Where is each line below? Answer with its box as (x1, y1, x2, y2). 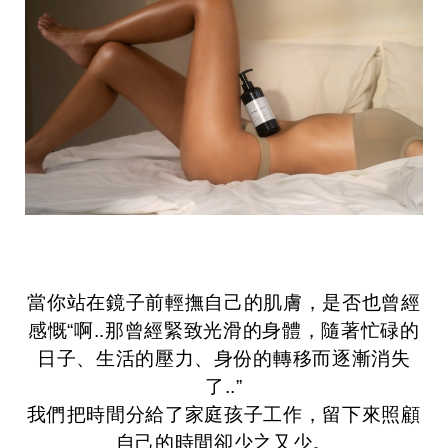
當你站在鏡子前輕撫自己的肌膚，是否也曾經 (27, 291, 421, 313)
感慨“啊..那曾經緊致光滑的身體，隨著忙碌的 (28, 319, 420, 341)
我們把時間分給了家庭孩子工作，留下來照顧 (27, 403, 421, 425)
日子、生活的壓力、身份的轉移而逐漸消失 (37, 347, 411, 369)
